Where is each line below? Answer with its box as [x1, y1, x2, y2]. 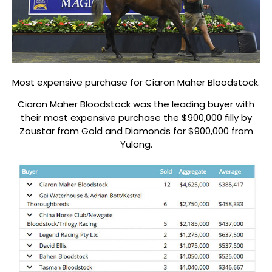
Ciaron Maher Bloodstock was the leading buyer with [18, 98, 254, 111]
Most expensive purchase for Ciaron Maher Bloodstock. [12, 75, 260, 89]
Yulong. [120, 138, 152, 151]
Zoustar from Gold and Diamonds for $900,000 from [19, 124, 253, 138]
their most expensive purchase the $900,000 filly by [20, 111, 252, 124]
